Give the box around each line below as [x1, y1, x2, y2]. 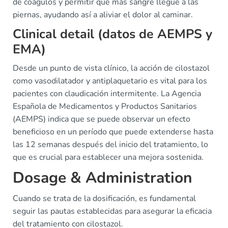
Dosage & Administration [13, 167, 192, 188]
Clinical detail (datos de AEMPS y [13, 25, 212, 43]
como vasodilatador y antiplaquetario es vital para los [13, 75, 207, 87]
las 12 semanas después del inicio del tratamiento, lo [13, 139, 208, 150]
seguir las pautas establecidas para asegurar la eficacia [13, 206, 212, 217]
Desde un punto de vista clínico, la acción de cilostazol [13, 63, 210, 74]
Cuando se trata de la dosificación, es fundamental [13, 193, 196, 204]
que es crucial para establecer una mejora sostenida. [13, 152, 204, 163]
